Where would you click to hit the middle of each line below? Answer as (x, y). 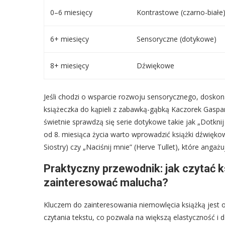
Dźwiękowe (155, 65)
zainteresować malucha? (106, 182)
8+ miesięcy (70, 65)
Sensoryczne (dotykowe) (177, 39)
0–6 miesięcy (71, 12)
